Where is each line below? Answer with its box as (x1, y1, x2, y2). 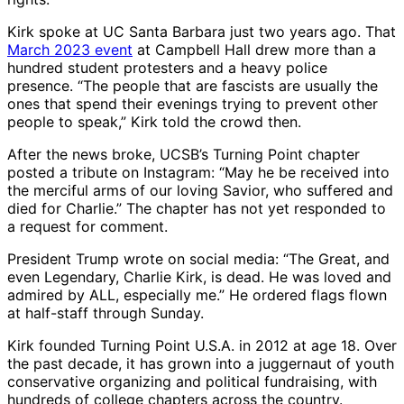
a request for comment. (7, 217, 168, 236)
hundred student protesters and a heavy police (7, 59, 327, 78)
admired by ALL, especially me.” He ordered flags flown (7, 286, 387, 305)
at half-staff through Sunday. (7, 304, 204, 323)
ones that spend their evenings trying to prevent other (7, 95, 378, 114)
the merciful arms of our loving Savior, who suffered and (7, 181, 393, 200)
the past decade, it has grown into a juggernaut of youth (7, 354, 394, 373)
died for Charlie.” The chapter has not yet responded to (7, 199, 386, 218)
